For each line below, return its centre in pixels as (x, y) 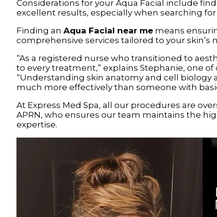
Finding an (40, 31)
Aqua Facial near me (108, 31)
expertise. (37, 124)
